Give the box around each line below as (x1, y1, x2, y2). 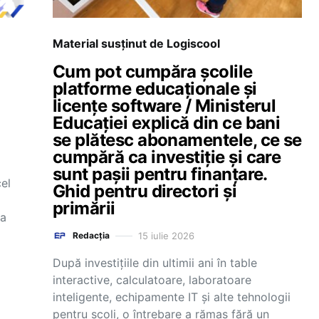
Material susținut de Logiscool (53, 36, 220, 51)
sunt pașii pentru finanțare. (53, 164, 267, 184)
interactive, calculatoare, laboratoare (53, 273, 251, 287)
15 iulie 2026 (138, 229, 194, 241)
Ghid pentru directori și (53, 181, 237, 202)
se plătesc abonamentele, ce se (53, 130, 302, 150)
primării (53, 198, 115, 219)
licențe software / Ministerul (53, 95, 276, 116)
